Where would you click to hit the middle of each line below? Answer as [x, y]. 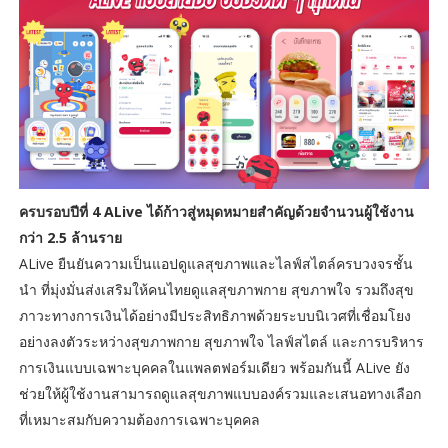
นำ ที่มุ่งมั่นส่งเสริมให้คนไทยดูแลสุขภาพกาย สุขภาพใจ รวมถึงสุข [216, 290]
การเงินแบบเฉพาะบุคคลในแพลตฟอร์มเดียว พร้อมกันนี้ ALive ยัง [214, 368]
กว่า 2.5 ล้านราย [70, 238]
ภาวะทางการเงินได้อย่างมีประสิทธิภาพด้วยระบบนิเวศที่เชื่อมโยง [214, 316]
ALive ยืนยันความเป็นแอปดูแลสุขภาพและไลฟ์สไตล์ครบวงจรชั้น [215, 264]
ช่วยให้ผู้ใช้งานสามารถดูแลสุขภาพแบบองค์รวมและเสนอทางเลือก [219, 394]
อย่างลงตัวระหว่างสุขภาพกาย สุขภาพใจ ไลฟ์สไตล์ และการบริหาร [221, 342]
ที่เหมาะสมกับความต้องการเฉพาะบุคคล [139, 420]
